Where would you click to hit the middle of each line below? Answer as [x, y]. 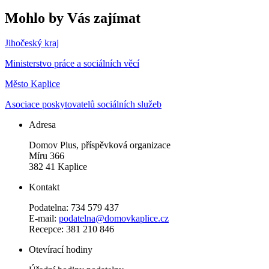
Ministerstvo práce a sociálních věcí [72, 64]
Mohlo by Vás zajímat [73, 18]
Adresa [42, 125]
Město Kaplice [32, 84]
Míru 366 [47, 156]
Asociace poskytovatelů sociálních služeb [83, 104]
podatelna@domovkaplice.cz [114, 219]
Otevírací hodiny [61, 250]
